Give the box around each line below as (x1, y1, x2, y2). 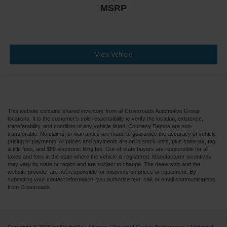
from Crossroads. (8, 183, 51, 190)
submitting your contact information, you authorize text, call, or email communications (8, 176, 215, 182)
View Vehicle (95, 51, 132, 59)
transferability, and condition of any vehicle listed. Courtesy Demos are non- (8, 123, 193, 129)
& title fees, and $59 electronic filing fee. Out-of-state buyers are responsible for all (8, 145, 208, 152)
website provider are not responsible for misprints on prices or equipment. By (8, 168, 196, 175)
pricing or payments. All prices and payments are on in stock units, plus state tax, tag (8, 138, 215, 144)
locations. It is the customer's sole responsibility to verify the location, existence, (8, 115, 203, 122)
